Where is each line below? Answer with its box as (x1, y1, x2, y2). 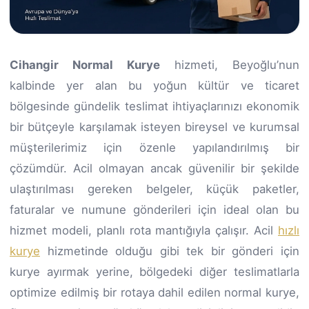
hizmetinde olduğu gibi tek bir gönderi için (40, 243, 299, 258)
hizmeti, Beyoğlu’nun (160, 57, 299, 72)
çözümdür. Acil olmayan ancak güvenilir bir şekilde (10, 161, 299, 175)
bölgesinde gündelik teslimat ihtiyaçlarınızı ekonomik (10, 99, 299, 113)
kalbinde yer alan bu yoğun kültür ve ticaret (10, 78, 299, 92)
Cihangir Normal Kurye (10, 57, 160, 72)
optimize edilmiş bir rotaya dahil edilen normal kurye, (10, 285, 299, 299)
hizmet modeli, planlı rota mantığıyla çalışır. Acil (10, 223, 278, 237)
